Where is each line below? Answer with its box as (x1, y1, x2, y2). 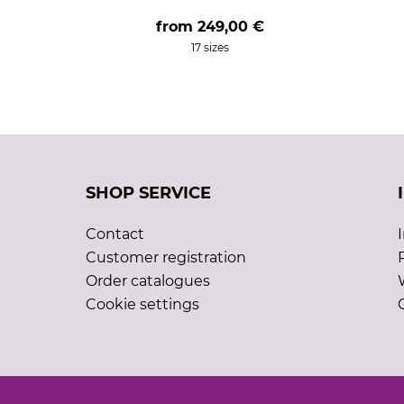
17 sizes (191, 41, 230, 54)
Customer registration (85, 249, 246, 266)
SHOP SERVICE (85, 183, 211, 203)
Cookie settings (85, 296, 199, 313)
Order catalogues (85, 272, 210, 289)
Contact (85, 225, 144, 243)
